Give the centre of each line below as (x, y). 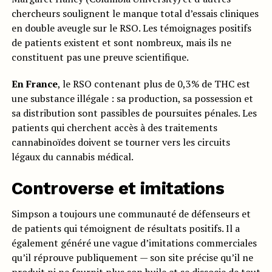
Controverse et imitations (118, 188)
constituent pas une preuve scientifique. (100, 57)
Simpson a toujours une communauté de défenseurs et (131, 214)
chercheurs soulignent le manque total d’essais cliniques (135, 13)
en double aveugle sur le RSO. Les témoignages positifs (131, 28)
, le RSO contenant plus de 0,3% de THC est (154, 84)
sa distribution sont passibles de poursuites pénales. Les (134, 113)
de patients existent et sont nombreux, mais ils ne (121, 42)
